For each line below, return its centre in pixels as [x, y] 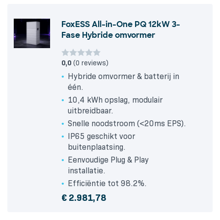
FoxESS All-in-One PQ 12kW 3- [121, 25]
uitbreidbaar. [91, 111]
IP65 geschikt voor [101, 137]
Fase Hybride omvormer [108, 35]
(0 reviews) [90, 63]
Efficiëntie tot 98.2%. [107, 184]
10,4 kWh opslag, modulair [115, 100]
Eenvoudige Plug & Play [108, 160]
